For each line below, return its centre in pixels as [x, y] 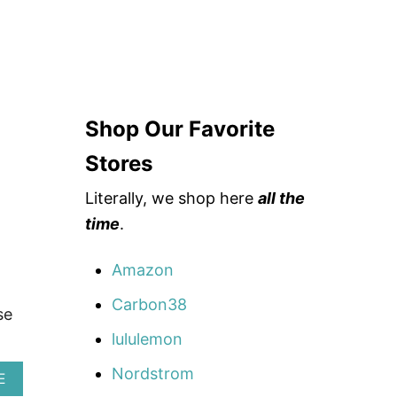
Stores [119, 163]
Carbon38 [149, 304]
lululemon [147, 339]
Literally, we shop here [171, 198]
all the [281, 198]
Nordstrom [153, 373]
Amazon [143, 269]
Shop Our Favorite [180, 128]
